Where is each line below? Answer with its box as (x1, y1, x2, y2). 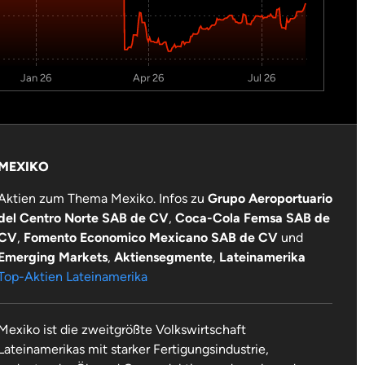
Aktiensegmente (113, 249, 213, 266)
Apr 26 (133, 72, 165, 84)
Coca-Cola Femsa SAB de (174, 210, 330, 226)
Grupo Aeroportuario (207, 191, 332, 207)
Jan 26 (20, 72, 52, 84)
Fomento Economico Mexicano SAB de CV (23, 230, 278, 246)
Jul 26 (248, 72, 276, 84)
